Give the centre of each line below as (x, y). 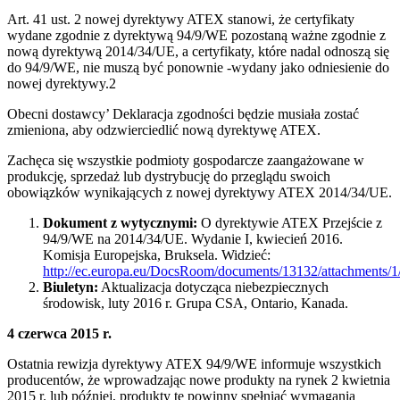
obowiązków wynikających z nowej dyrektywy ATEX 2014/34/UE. (200, 192)
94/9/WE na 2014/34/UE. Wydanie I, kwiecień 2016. (193, 238)
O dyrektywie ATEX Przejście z (290, 222)
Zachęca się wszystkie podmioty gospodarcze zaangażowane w (186, 160)
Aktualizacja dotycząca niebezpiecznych (213, 287)
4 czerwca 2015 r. (59, 333)
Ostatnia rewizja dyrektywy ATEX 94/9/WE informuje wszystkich (194, 363)
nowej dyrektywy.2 (62, 83)
